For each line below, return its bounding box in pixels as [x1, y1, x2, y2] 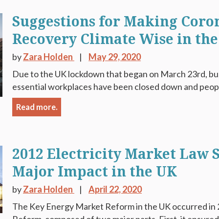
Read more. [16, 102, 58, 111]
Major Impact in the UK [12, 164, 177, 180]
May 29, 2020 [88, 51, 141, 62]
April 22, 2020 [88, 184, 142, 195]
